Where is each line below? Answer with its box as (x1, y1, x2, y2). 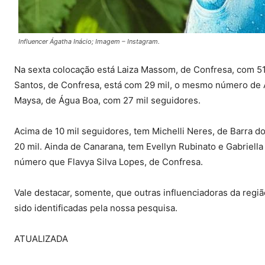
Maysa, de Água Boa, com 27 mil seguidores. (14, 95, 201, 106)
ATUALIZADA (14, 233, 68, 245)
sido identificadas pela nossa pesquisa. (14, 202, 177, 214)
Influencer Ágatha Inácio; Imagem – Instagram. (18, 37, 160, 46)
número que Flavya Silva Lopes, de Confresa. (14, 156, 203, 168)
